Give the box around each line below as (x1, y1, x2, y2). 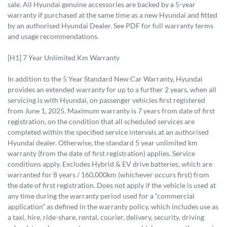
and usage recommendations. (8, 31, 99, 41)
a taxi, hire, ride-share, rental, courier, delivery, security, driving (8, 212, 204, 221)
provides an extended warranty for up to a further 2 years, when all (8, 85, 216, 94)
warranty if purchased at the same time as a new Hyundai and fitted (8, 10, 217, 19)
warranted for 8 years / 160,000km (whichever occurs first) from (8, 170, 209, 179)
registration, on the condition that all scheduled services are (8, 117, 195, 126)
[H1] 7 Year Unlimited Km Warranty (8, 53, 120, 62)
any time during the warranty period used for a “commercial (8, 191, 195, 200)
